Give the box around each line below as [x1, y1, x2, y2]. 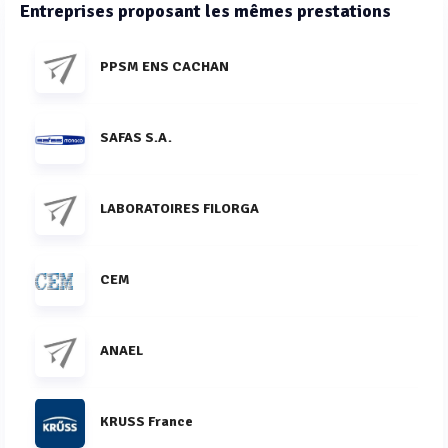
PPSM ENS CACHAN [100, 57, 229, 75]
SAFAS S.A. [100, 128, 172, 146]
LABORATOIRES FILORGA [100, 199, 259, 217]
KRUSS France [100, 412, 193, 430]
